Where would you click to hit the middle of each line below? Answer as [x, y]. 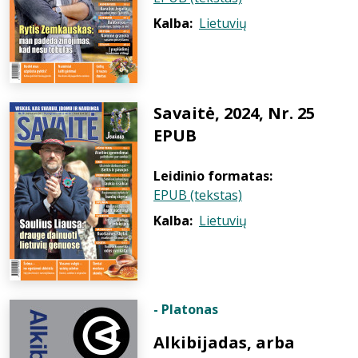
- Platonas [186, 309]
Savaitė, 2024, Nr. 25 [234, 113]
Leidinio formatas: [213, 176]
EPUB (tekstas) [198, 195]
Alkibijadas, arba [224, 342]
